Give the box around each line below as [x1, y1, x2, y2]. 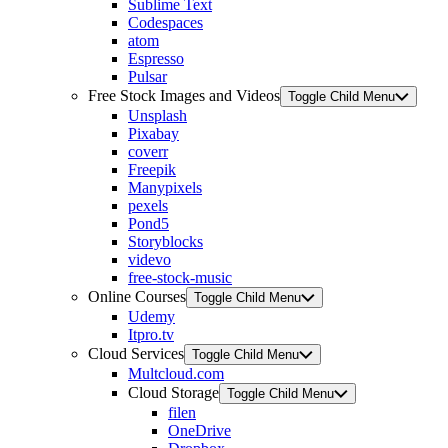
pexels [128, 197, 168, 214]
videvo [128, 251, 171, 268]
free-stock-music [128, 269, 232, 286]
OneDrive [168, 422, 231, 439]
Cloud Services [88, 345, 184, 362]
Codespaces [128, 14, 203, 31]
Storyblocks [128, 233, 203, 250]
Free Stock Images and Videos [88, 87, 280, 104]
